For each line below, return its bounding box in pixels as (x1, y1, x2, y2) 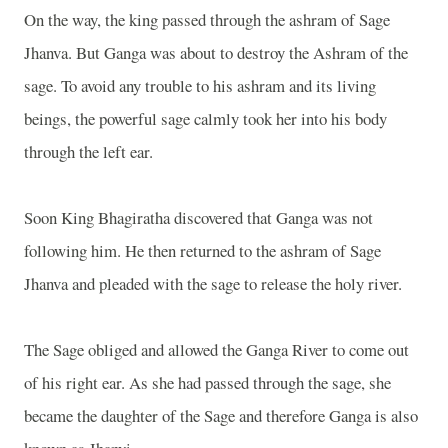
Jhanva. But (24, 41, 104, 64)
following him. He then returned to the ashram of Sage (24, 239, 381, 262)
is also (371, 404, 418, 427)
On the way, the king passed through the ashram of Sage (24, 8, 390, 31)
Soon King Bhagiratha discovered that (24, 206, 276, 229)
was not (318, 206, 373, 229)
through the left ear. (24, 140, 153, 163)
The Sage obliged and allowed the (24, 338, 246, 361)
